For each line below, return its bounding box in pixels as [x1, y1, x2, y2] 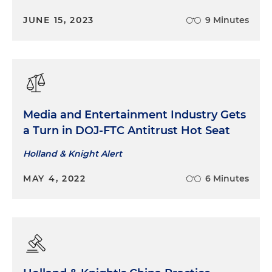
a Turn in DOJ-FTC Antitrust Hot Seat [23, 124, 230, 138]
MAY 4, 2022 [23, 173, 86, 185]
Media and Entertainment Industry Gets [23, 108, 246, 122]
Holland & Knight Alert [23, 148, 122, 160]
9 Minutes [205, 15, 249, 26]
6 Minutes [205, 173, 249, 185]
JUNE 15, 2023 [23, 15, 95, 26]
